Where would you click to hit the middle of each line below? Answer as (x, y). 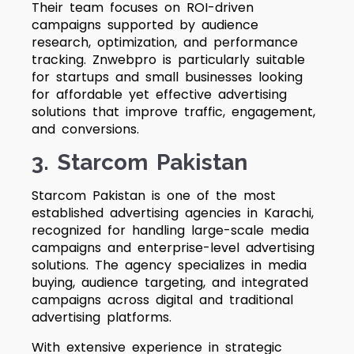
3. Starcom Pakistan (139, 162)
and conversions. (85, 129)
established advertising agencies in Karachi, (173, 213)
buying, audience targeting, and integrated (170, 282)
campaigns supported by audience (145, 25)
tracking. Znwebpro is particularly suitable (168, 60)
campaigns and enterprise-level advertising (173, 248)
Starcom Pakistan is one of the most (154, 196)
